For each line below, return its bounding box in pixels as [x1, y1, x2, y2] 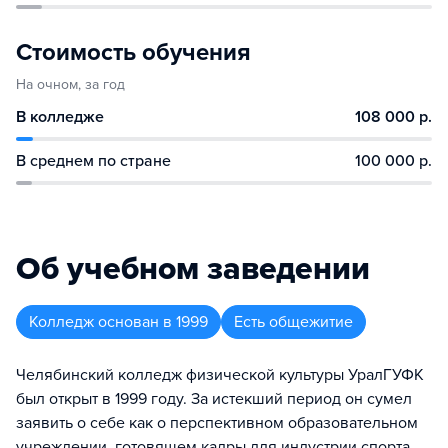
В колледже [16, 107, 104, 127]
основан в [98, 312, 172, 332]
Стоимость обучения [16, 38, 251, 67]
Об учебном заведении [16, 250, 370, 288]
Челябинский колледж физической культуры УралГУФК [16, 365, 424, 385]
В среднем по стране [16, 151, 171, 171]
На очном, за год [16, 76, 125, 93]
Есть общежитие [234, 312, 353, 332]
